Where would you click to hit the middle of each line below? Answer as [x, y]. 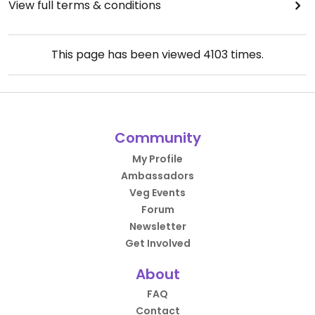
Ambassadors [157, 175]
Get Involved [157, 243]
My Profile [157, 159]
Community [157, 137]
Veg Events [157, 192]
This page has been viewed [127, 54]
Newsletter [157, 226]
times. [246, 54]
